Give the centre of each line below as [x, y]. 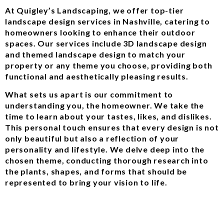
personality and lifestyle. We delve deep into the [105, 149]
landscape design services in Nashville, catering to [107, 21]
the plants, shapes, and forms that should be [96, 171]
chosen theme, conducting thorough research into [107, 160]
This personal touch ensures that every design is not [112, 127]
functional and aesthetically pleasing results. [97, 76]
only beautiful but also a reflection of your [92, 138]
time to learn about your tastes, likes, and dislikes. [108, 116]
